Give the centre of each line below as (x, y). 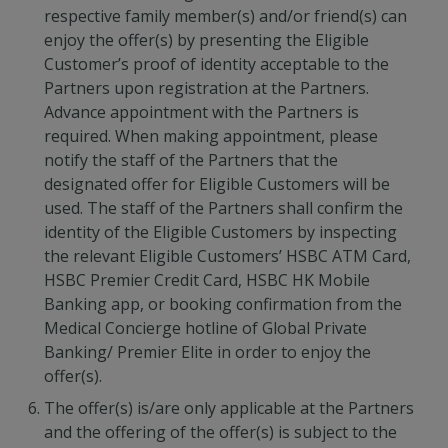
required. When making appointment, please (211, 136)
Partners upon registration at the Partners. (206, 88)
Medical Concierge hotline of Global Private (205, 328)
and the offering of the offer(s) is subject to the (220, 432)
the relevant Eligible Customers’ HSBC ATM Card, (227, 256)
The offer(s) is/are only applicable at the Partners (229, 408)
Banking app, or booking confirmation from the (223, 304)
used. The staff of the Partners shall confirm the (223, 208)
